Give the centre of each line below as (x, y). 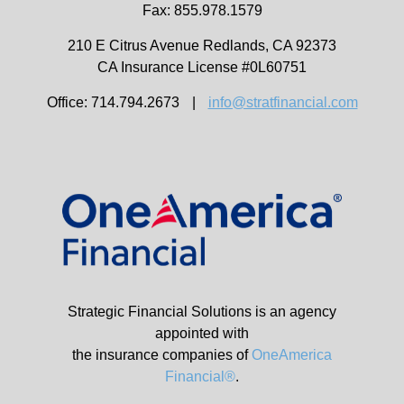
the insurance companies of (162, 355)
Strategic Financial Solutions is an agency (202, 312)
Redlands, (236, 46)
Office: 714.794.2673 (113, 103)
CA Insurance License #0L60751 (202, 68)
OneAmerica (292, 355)
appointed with (202, 334)
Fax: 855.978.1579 (202, 11)
